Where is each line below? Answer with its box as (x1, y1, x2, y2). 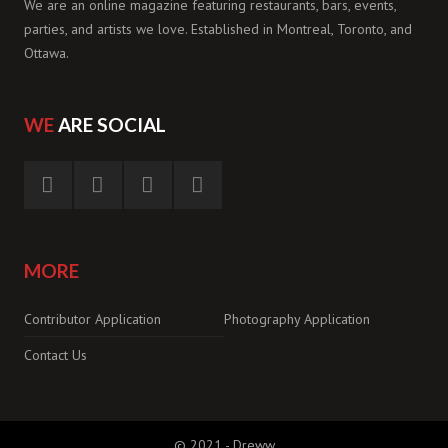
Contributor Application (24, 310, 161, 329)
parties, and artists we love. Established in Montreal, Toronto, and (24, 20, 412, 39)
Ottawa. (24, 44, 69, 63)
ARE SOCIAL (54, 113, 166, 137)
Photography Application (224, 310, 370, 329)
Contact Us (24, 346, 87, 365)
